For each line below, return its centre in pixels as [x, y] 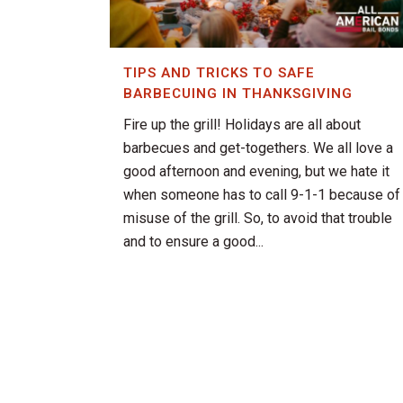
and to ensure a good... [193, 242]
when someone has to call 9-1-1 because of [262, 195]
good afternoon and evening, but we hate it [256, 172]
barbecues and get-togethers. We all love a [258, 148]
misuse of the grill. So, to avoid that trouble [258, 219]
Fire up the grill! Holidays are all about [242, 125]
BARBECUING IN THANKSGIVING [238, 94]
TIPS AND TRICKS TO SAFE [219, 73]
